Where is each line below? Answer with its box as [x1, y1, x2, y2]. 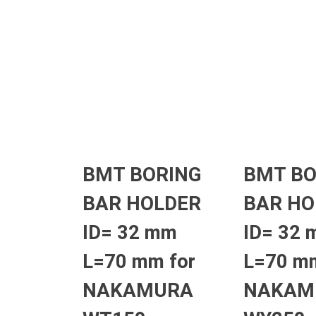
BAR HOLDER [83, 192, 201, 216]
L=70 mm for [83, 250, 195, 274]
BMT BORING [83, 163, 202, 187]
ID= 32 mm [83, 221, 177, 245]
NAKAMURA [83, 279, 193, 303]
